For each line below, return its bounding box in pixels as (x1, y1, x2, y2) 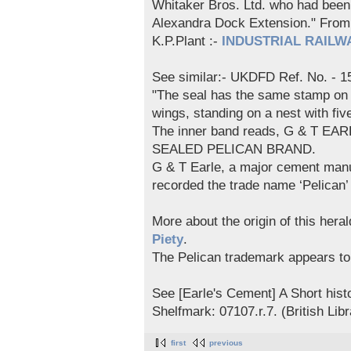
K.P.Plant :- (152, 33, 222, 49)
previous (209, 338, 243, 348)
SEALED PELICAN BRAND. (152, 141, 316, 157)
